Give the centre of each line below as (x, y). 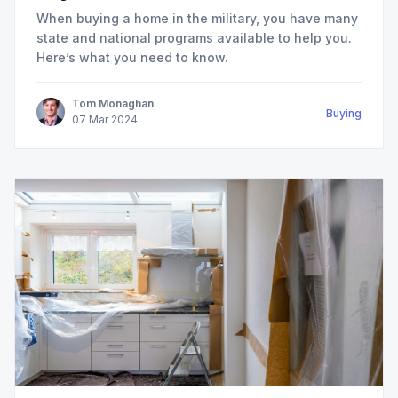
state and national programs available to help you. (194, 38)
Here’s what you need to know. (132, 58)
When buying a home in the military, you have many (197, 19)
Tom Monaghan (113, 104)
